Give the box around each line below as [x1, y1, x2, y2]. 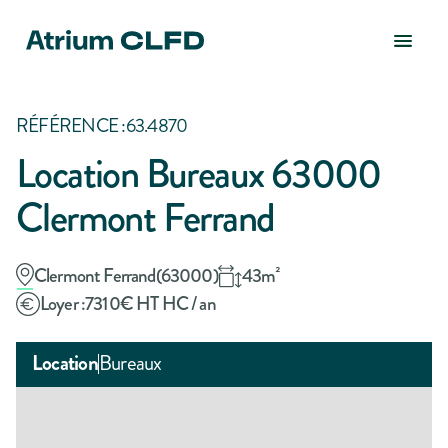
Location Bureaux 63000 [16, 146, 381, 203]
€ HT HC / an [119, 290, 216, 318]
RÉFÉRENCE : [16, 112, 126, 140]
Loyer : [40, 290, 86, 318]
